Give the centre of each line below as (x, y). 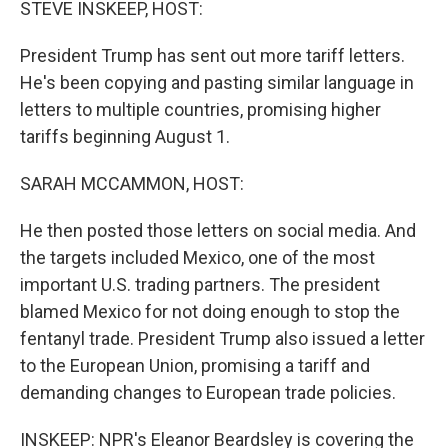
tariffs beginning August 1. (125, 136)
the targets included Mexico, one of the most (197, 257)
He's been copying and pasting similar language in (217, 82)
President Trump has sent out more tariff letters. (212, 55)
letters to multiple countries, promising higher (200, 109)
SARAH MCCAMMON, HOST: (132, 183)
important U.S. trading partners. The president (200, 284)
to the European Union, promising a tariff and (195, 365)
